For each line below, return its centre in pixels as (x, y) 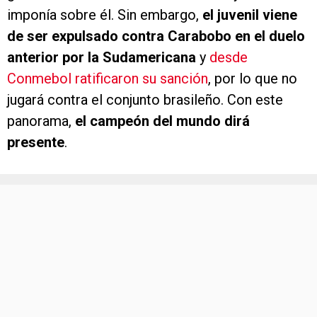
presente (36, 143)
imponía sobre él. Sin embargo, (105, 15)
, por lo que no (253, 79)
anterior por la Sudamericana (102, 58)
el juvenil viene (250, 15)
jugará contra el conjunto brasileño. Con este (145, 100)
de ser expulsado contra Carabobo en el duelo (156, 36)
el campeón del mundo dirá (162, 121)
